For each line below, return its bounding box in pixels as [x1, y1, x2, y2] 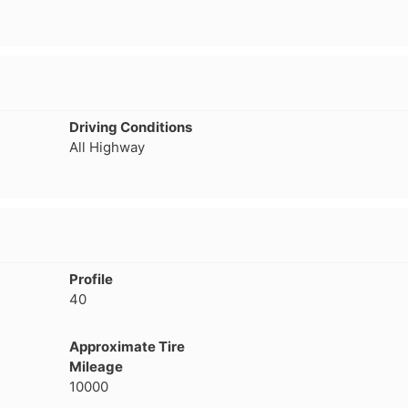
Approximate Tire [69, 337, 186, 355]
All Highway [69, 138, 146, 157]
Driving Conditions [69, 118, 193, 137]
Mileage [69, 357, 124, 375]
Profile [69, 270, 114, 288]
